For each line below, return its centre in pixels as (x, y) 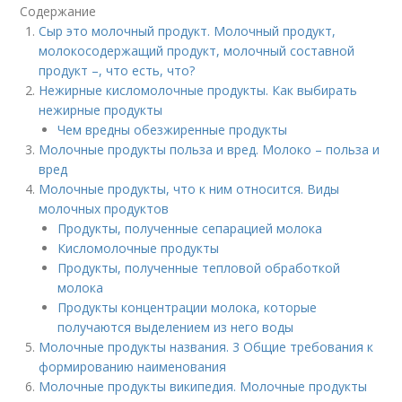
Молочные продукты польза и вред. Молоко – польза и (210, 149)
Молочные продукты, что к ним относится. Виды (189, 189)
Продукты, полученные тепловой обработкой (199, 268)
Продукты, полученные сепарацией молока (190, 228)
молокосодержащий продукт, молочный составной (197, 51)
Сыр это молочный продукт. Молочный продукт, (188, 31)
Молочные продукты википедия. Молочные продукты (203, 386)
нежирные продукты (101, 110)
